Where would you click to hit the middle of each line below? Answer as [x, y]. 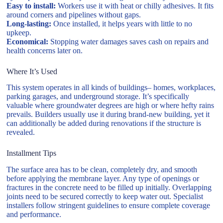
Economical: [28, 41]
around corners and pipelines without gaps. [74, 14]
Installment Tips [32, 153]
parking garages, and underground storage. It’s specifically [98, 97]
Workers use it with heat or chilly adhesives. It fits [135, 5]
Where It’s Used [32, 71]
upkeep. [19, 32]
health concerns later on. [45, 50]
